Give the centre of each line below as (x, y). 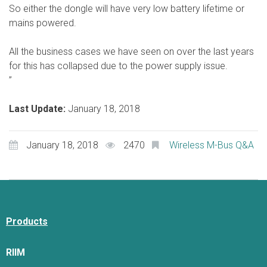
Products (27, 221)
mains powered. (43, 23)
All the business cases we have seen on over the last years (131, 52)
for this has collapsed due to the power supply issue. (118, 66)
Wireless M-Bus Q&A (212, 145)
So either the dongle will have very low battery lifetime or (127, 9)
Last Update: (38, 109)
